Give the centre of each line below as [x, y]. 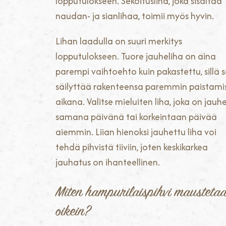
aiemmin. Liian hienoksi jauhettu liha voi [136, 132]
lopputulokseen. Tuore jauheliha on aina [136, 56]
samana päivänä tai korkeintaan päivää [136, 117]
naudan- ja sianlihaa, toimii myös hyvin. [135, 16]
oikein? [73, 212]
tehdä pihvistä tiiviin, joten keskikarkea [132, 147]
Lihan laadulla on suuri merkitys [119, 41]
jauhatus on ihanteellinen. [108, 162]
